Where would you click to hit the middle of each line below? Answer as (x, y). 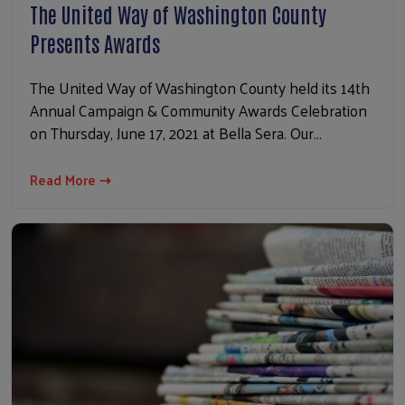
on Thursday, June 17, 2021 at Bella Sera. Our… (176, 133)
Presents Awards (95, 43)
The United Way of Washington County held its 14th (200, 88)
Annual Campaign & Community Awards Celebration (198, 111)
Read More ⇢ (71, 180)
